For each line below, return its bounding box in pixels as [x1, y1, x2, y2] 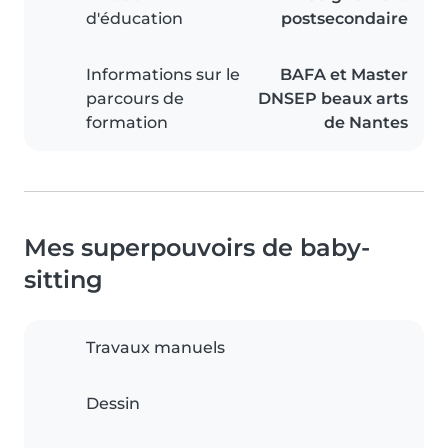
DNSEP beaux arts [258, 89, 408, 109]
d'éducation [86, 9, 183, 29]
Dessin [86, 394, 140, 414]
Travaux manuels [86, 338, 225, 358]
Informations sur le [86, 65, 240, 85]
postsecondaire [281, 9, 408, 29]
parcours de [86, 89, 184, 109]
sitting [24, 265, 103, 295]
